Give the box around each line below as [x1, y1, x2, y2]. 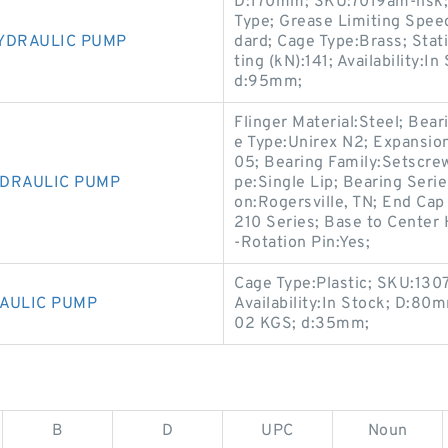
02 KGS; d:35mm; [234, 314, 370, 334]
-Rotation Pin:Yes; [234, 233, 370, 253]
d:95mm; [234, 72, 303, 92]
